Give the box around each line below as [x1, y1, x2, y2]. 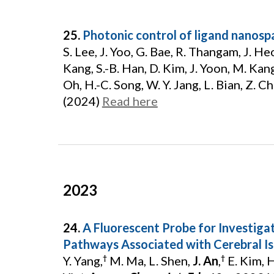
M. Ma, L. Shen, [106, 253, 193, 268]
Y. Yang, [62, 253, 103, 268]
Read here [102, 94, 158, 108]
